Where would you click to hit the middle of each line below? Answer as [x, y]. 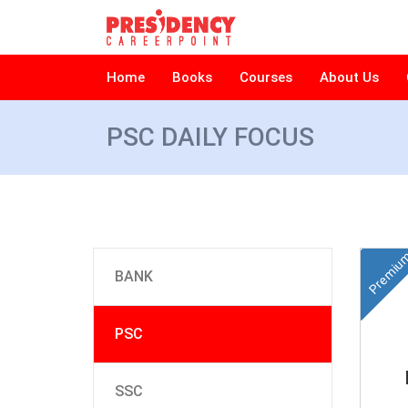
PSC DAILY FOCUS [210, 137]
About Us [349, 77]
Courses [266, 77]
